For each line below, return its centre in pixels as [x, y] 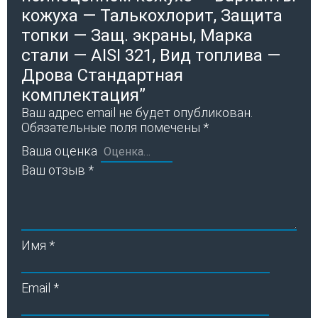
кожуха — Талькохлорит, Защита [152, 15]
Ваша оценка [59, 150]
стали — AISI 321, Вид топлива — [151, 55]
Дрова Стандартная [102, 75]
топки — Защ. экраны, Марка [137, 35]
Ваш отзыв [55, 170]
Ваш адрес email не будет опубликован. [137, 112]
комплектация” [83, 95]
